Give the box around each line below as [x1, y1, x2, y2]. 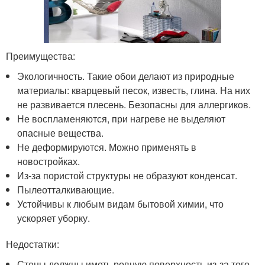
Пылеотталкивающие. [17, 182, 115, 196]
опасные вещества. [17, 125, 104, 140]
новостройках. [17, 154, 80, 168]
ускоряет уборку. [17, 211, 91, 225]
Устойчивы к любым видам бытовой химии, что [17, 196, 224, 211]
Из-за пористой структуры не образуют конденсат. [17, 168, 238, 182]
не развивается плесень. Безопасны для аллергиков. [17, 97, 251, 111]
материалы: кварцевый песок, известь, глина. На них [17, 83, 251, 97]
